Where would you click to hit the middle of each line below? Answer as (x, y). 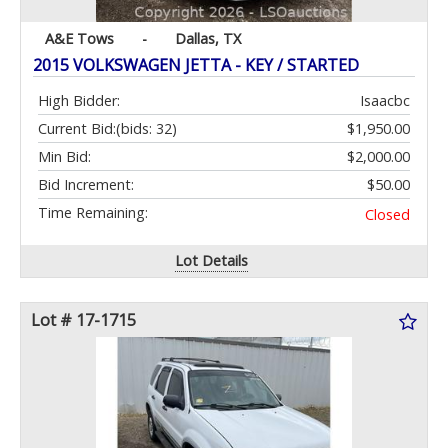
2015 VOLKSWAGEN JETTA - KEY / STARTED (196, 65)
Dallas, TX (208, 39)
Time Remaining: (93, 213)
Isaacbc (385, 101)
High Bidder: (79, 101)
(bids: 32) (146, 129)
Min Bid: (64, 157)
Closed (387, 215)
